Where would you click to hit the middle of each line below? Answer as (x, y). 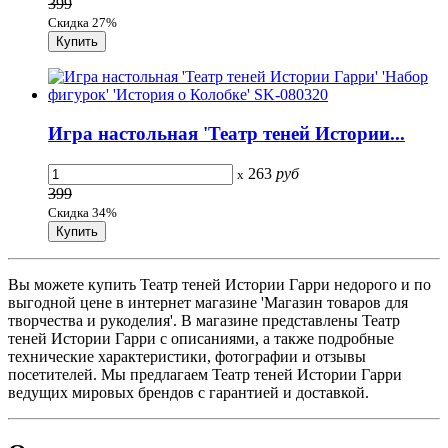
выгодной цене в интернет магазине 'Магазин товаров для (208, 302)
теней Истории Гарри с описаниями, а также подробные (201, 338)
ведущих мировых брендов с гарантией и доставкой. (188, 392)
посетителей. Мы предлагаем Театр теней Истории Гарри (205, 374)
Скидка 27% (82, 23)
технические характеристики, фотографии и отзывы (187, 356)
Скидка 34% (82, 212)
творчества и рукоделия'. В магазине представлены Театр (204, 320)
